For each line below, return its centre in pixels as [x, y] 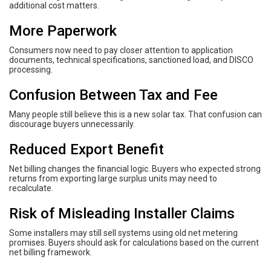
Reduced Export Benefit [87, 149]
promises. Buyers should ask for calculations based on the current [134, 242]
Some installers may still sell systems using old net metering [123, 233]
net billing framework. [51, 252]
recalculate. [31, 188]
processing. [31, 69]
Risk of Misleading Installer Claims [122, 213]
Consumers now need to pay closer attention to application [121, 50]
